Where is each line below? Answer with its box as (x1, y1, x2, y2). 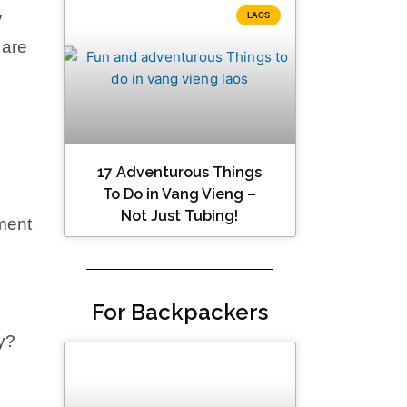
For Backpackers (91, 299, 268, 326)
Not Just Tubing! (121, 207, 239, 225)
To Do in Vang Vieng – (103, 185, 257, 203)
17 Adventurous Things (97, 164, 263, 182)
